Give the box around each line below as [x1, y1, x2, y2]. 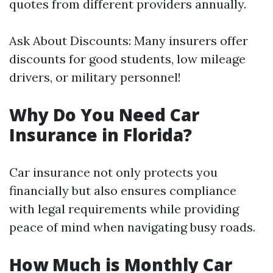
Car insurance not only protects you [9, 165, 218, 180]
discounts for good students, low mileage [9, 51, 246, 66]
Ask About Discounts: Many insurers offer [9, 33, 248, 48]
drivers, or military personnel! [9, 69, 181, 85]
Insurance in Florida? [9, 123, 192, 146]
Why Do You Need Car [9, 103, 199, 126]
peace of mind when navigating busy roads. [9, 219, 255, 235]
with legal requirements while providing [9, 201, 239, 216]
